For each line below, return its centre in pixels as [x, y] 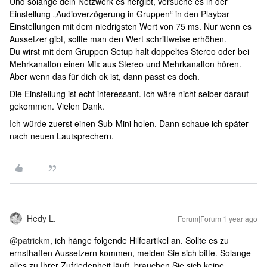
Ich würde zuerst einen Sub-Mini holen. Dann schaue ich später [129, 124]
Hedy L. [41, 218]
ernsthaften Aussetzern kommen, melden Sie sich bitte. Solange [130, 253]
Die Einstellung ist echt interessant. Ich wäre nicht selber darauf [129, 94]
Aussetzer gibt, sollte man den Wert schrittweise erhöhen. [119, 39]
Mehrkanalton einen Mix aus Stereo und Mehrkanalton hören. [125, 64]
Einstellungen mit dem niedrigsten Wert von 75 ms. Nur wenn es [131, 27]
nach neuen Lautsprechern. [62, 136]
